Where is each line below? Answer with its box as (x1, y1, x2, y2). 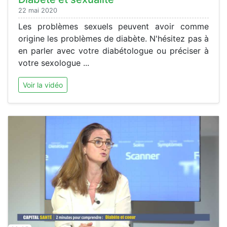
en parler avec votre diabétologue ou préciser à (18, 46, 209, 56)
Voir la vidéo (23, 81, 63, 90)
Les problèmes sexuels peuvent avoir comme (18, 21, 209, 32)
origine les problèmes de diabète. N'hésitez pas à (18, 33, 209, 44)
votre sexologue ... (18, 58, 89, 68)
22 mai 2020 (18, 7, 57, 15)
